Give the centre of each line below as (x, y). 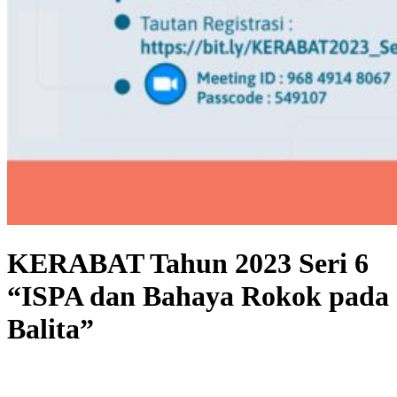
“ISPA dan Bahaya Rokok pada (198, 296)
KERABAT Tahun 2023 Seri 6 (188, 264)
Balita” (51, 329)
